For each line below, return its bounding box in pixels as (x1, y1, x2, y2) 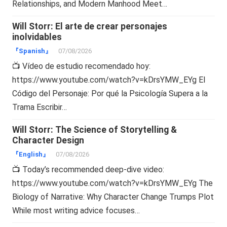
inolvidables (12, 31, 62, 42)
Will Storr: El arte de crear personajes (12, 21, 168, 31)
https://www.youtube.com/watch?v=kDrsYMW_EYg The (12, 178, 213, 188)
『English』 (12, 150, 50, 158)
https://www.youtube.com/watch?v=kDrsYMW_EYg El (12, 74, 206, 85)
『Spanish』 (12, 47, 52, 55)
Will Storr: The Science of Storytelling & (12, 124, 177, 135)
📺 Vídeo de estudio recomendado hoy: (12, 61, 151, 71)
